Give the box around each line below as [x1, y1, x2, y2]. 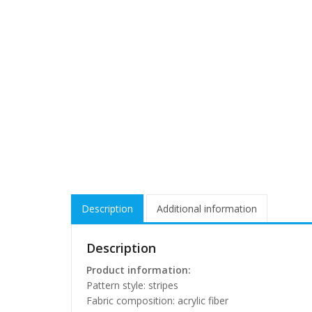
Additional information [157, 202, 257, 216]
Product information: [86, 263, 191, 276]
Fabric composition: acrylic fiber [86, 293, 228, 307]
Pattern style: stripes [86, 278, 178, 292]
